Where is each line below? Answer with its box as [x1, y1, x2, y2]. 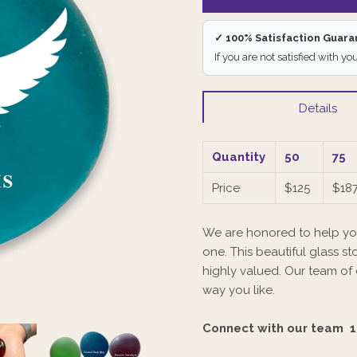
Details [298, 100, 337, 116]
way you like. [202, 282, 275, 297]
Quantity [212, 149, 266, 164]
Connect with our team [202, 320, 343, 335]
